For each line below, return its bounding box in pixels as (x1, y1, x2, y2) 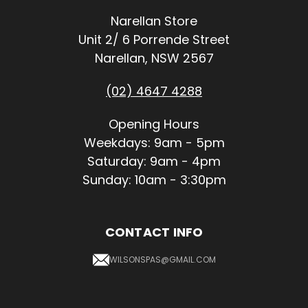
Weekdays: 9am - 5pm (83, 133, 225, 151)
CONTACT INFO (104, 223, 203, 241)
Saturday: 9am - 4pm (87, 152, 221, 170)
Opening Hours (109, 115, 199, 133)
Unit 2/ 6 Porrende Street (78, 30, 230, 48)
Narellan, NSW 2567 (94, 49, 214, 67)
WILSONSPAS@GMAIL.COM (109, 253, 216, 265)
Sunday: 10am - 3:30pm (82, 170, 226, 188)
